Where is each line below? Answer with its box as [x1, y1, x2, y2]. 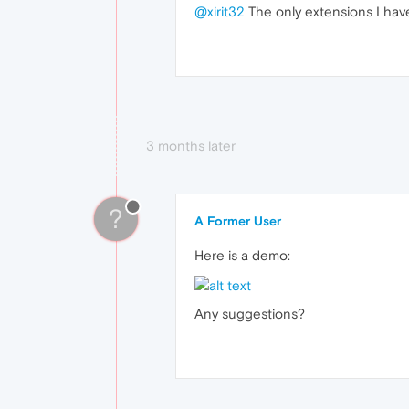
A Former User [194, 214, 281, 229]
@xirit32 [194, 4, 245, 20]
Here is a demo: [194, 247, 290, 264]
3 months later [146, 138, 236, 154]
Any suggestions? [194, 305, 305, 321]
